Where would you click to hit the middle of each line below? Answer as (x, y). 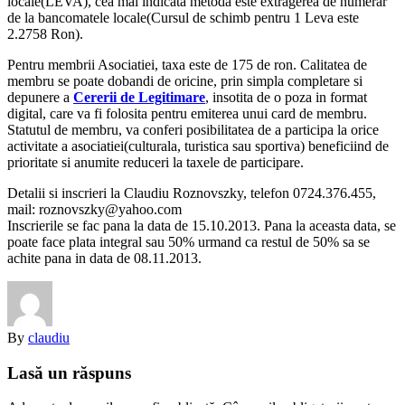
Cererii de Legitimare (139, 97)
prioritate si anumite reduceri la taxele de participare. (155, 162)
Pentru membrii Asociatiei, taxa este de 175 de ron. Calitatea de (187, 64)
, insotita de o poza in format (286, 97)
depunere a (40, 97)
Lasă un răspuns (69, 372)
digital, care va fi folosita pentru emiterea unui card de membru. (187, 113)
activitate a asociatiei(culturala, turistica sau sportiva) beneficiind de (198, 146)
